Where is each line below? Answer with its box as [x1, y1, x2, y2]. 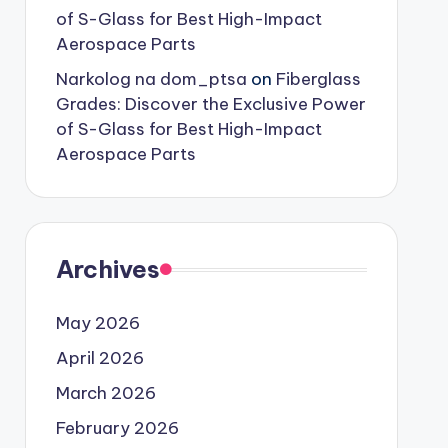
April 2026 [55, 347, 144, 369]
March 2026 [55, 382, 156, 404]
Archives [55, 254, 160, 284]
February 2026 [55, 417, 179, 439]
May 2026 [55, 312, 140, 334]
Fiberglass [275, 68, 361, 90]
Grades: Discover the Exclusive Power [55, 93, 366, 115]
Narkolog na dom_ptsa [55, 68, 247, 90]
